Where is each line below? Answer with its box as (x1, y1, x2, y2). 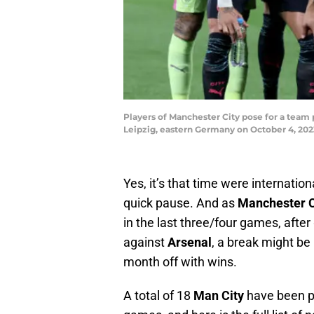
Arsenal (168, 235, 212, 250)
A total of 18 (123, 288, 193, 303)
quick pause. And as (123, 196, 238, 211)
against (123, 235, 168, 250)
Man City (193, 288, 244, 303)
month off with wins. (123, 254, 237, 270)
